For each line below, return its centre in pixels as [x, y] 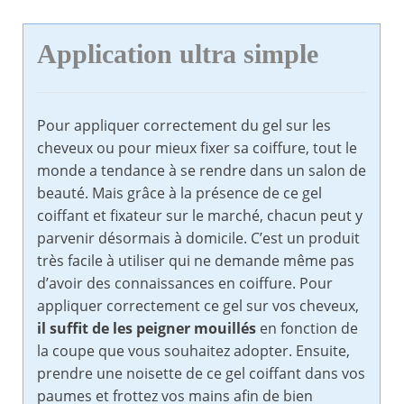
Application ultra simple [178, 55]
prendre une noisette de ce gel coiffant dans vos [201, 374]
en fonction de [307, 329]
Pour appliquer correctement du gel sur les [184, 126]
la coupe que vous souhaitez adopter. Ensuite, [193, 351]
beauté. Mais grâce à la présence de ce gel [179, 193]
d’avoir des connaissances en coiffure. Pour [185, 284]
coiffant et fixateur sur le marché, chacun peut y [200, 216]
